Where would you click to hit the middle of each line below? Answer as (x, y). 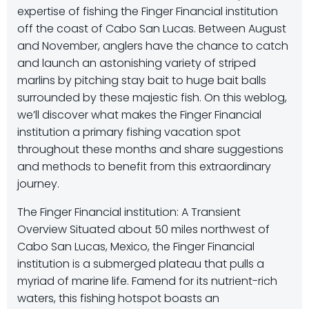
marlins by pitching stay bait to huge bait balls (142, 80)
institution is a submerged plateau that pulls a (141, 264)
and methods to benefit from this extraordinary (144, 167)
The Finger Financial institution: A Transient (129, 212)
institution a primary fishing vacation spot (129, 132)
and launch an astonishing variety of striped (137, 63)
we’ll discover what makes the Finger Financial (139, 115)
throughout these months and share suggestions (150, 149)
